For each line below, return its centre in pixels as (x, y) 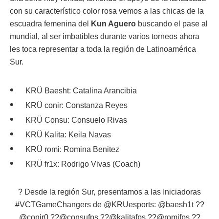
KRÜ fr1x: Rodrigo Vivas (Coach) (83, 164)
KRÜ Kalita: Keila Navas (68, 134)
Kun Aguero (113, 23)
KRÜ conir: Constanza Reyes (77, 105)
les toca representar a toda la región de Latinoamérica (103, 49)
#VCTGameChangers (53, 204)
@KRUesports (129, 204)
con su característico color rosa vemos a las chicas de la (107, 11)
